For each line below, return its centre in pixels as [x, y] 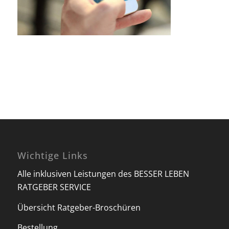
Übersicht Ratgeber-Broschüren [79, 207]
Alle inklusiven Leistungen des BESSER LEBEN [103, 174]
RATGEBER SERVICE [54, 187]
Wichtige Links [52, 155]
